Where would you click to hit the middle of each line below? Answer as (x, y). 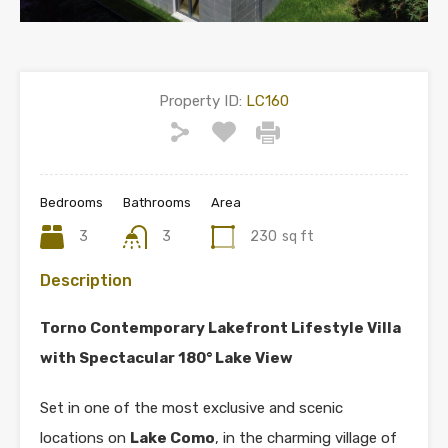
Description (86, 280)
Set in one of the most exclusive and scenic (191, 407)
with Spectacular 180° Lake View (166, 357)
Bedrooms (71, 202)
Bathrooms (157, 202)
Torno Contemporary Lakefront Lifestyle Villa (220, 327)
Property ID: (200, 100)
